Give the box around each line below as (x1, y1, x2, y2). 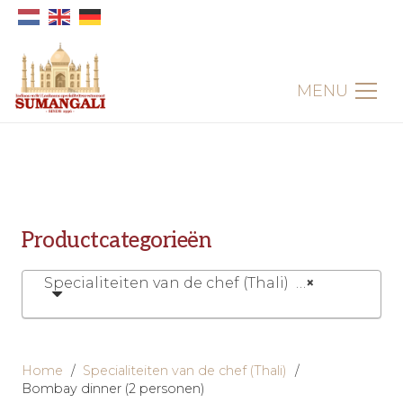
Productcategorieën (22, 227, 212, 254)
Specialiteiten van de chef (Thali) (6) (44, 273, 296, 291)
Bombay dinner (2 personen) (22, 381, 205, 398)
